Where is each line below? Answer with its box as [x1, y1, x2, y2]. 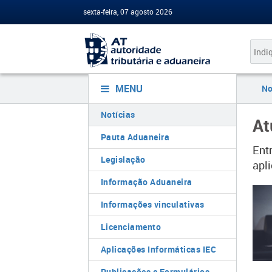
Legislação [100, 154, 146, 165]
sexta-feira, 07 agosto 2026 [83, 7, 172, 16]
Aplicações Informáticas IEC [100, 243, 216, 255]
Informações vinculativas [100, 199, 205, 210]
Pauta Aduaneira [100, 131, 169, 143]
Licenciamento [100, 221, 161, 233]
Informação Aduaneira [100, 176, 192, 188]
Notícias [100, 109, 135, 120]
